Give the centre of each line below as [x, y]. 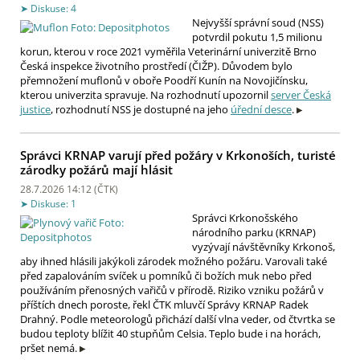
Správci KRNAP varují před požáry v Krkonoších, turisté [178, 155]
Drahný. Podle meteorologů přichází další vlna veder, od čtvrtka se [178, 319]
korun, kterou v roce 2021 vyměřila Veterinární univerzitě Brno [168, 52]
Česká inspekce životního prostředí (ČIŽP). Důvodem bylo [156, 66]
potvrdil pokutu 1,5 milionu [257, 37]
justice [35, 110]
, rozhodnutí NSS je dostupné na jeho [141, 110]
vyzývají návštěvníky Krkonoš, [264, 246]
